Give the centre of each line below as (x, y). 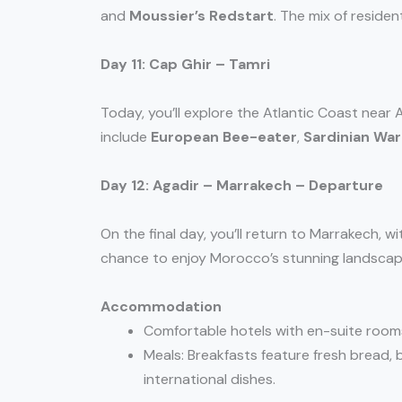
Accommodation (161, 307)
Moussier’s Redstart (201, 16)
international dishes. (210, 380)
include (126, 137)
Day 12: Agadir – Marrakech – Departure (242, 186)
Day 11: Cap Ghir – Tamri (185, 65)
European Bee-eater (224, 137)
